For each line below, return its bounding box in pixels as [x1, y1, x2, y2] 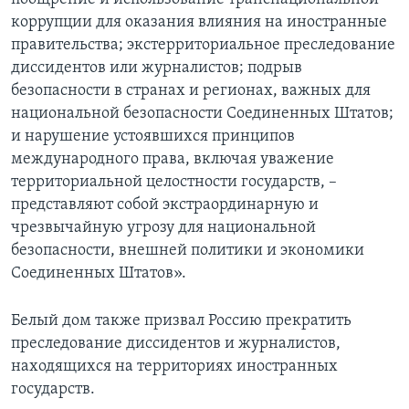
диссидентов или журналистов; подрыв [11, 59, 302, 78]
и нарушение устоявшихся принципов [11, 128, 295, 146]
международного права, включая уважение [11, 151, 334, 169]
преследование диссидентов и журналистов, [11, 335, 341, 353]
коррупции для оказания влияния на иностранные [11, 14, 387, 32]
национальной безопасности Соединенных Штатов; [11, 105, 393, 123]
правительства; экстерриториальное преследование [11, 37, 395, 55]
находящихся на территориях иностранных [11, 358, 338, 376]
